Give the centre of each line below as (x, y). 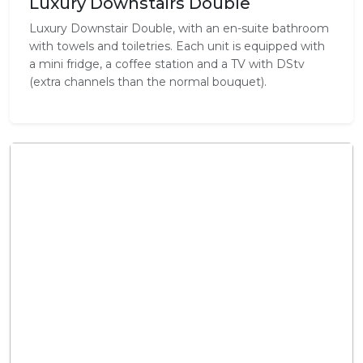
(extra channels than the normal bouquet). (148, 82)
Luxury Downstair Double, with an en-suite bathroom (179, 29)
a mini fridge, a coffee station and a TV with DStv (167, 64)
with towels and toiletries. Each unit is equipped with (177, 47)
